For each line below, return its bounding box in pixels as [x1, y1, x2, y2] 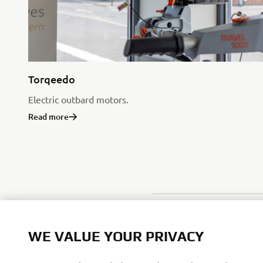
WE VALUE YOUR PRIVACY [28, 228, 204, 244]
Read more [28, 110, 69, 122]
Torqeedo [28, 72, 75, 86]
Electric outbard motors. [28, 93, 129, 105]
